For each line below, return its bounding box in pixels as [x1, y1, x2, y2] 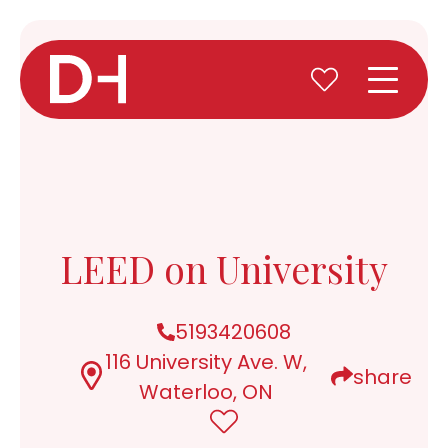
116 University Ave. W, [104, 348, 307, 376]
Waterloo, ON [138, 378, 273, 406]
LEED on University [60, 244, 388, 293]
